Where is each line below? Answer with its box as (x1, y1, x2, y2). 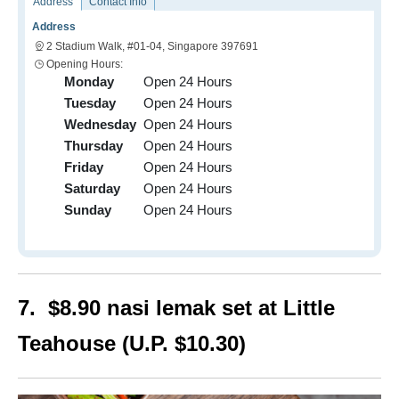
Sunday (64, 201, 111, 217)
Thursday (64, 137, 123, 153)
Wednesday (64, 116, 136, 132)
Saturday (64, 180, 120, 196)
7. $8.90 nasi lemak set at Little (18, 295, 335, 320)
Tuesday (64, 94, 116, 110)
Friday (64, 159, 103, 175)
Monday (64, 73, 114, 89)
